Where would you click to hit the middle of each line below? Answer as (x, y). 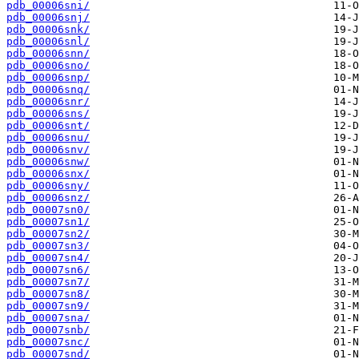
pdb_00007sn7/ (48, 282)
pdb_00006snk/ (48, 30)
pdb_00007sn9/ (48, 306)
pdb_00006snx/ (48, 174)
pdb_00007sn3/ (48, 246)
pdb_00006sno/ (48, 66)
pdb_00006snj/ (48, 18)
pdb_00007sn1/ (48, 222)
